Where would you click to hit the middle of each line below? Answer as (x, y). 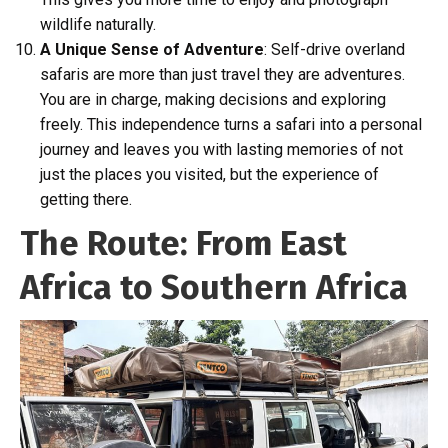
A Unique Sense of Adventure (152, 49)
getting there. (86, 199)
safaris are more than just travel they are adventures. (222, 74)
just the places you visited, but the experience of (209, 174)
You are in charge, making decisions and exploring (213, 99)
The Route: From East (183, 243)
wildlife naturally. (98, 24)
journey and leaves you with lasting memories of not (221, 149)
